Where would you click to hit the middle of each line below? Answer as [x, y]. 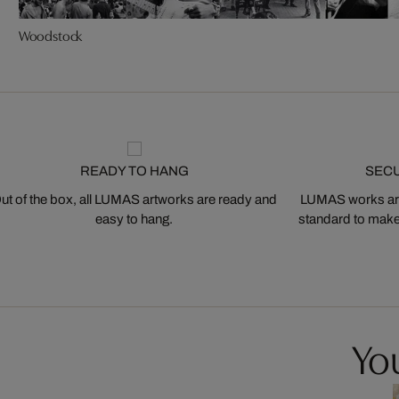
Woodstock [50, 37]
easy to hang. [134, 219]
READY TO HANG [134, 171]
